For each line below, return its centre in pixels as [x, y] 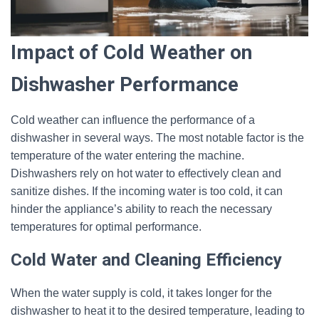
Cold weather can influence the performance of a [133, 120]
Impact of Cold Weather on [131, 52]
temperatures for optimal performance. [106, 227]
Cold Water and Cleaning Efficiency [146, 260]
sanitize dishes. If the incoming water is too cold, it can [147, 191]
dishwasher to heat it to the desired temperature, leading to [158, 311]
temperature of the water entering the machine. [127, 156]
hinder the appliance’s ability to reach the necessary [141, 209]
